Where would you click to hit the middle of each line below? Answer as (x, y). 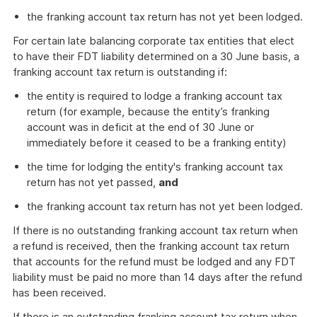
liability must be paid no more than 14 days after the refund (157, 277)
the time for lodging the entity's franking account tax (155, 167)
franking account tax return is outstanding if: (120, 72)
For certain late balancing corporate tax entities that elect (154, 41)
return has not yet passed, (93, 182)
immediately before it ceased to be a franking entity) (157, 143)
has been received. (59, 293)
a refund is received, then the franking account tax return (151, 246)
